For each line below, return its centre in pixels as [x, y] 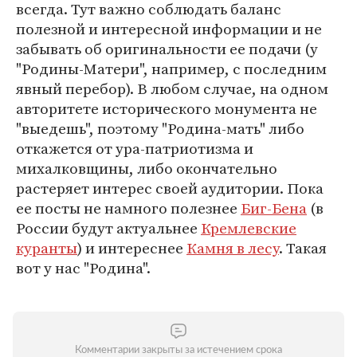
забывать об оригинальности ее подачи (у [167, 49]
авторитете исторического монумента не [167, 108]
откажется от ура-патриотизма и [135, 148]
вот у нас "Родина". [83, 268]
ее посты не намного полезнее [128, 208]
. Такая [303, 248]
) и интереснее [132, 248]
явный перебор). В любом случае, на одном [172, 88]
